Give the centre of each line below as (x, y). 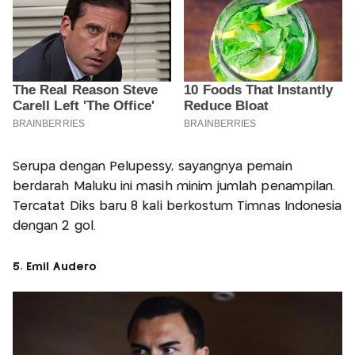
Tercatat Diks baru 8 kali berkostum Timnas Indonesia (177, 207)
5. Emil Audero (55, 267)
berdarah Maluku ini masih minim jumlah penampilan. (174, 187)
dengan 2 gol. (54, 227)
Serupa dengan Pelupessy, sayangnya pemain (153, 167)
